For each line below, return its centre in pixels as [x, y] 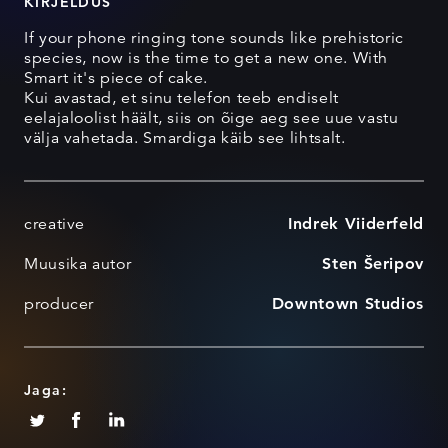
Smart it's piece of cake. [116, 78]
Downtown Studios [347, 303]
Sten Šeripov [373, 263]
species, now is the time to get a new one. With [206, 58]
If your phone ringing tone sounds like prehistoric [214, 38]
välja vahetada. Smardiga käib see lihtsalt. [185, 138]
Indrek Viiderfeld [356, 223]
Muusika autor [78, 264]
